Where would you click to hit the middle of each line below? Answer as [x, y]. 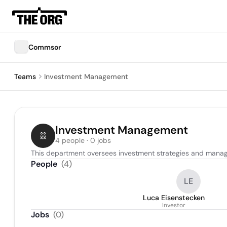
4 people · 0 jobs [83, 140]
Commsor [45, 47]
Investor [174, 205]
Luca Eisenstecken [174, 198]
